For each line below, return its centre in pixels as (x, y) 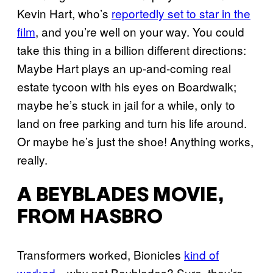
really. (32, 160)
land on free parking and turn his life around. (132, 123)
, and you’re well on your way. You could (140, 32)
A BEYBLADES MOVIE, (121, 196)
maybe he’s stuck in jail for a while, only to (126, 105)
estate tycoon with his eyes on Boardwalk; (127, 87)
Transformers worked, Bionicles (101, 254)
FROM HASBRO (90, 218)
